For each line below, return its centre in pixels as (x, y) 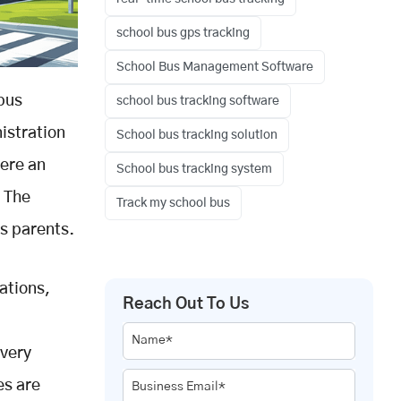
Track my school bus (173, 204)
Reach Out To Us (186, 305)
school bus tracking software (198, 102)
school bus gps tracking (183, 34)
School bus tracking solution (197, 136)
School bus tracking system (194, 170)
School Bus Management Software (215, 68)
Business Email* (179, 387)
